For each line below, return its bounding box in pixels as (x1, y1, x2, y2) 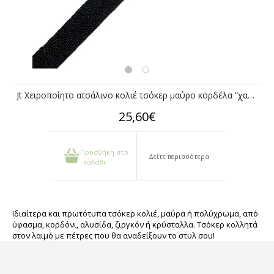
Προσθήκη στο (80, 147, 129, 157)
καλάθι (83, 157, 106, 167)
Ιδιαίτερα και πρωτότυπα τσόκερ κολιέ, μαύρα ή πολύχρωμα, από (12, 208, 258, 219)
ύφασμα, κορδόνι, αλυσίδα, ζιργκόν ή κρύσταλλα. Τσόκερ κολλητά (12, 219, 257, 230)
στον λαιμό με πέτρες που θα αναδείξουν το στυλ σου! (12, 230, 215, 241)
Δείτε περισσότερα (149, 152, 210, 161)
